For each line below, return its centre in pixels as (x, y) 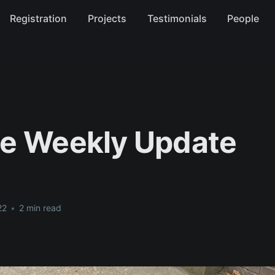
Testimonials (177, 19)
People (243, 19)
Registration (39, 19)
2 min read (39, 207)
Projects (107, 19)
